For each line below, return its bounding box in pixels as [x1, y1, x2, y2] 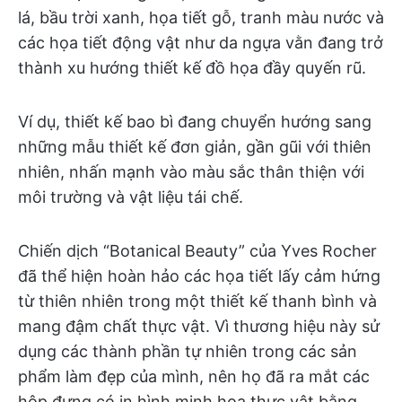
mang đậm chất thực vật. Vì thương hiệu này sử [18, 317, 380, 336]
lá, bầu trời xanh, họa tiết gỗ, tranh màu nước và [18, 8, 384, 28]
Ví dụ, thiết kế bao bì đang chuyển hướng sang [18, 112, 371, 132]
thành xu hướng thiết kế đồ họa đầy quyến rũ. [18, 58, 366, 78]
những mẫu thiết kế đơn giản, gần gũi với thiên [18, 137, 371, 157]
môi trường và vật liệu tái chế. [18, 188, 243, 207]
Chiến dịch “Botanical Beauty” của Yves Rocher [18, 241, 377, 261]
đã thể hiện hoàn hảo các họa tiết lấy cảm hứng [18, 267, 380, 286]
